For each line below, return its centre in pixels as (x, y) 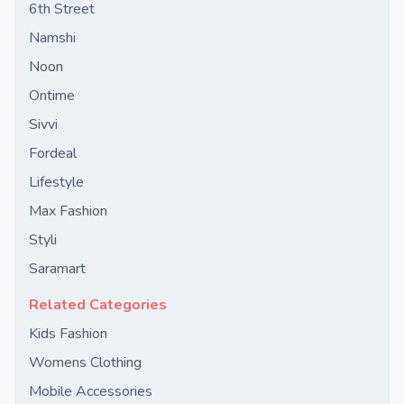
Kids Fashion (68, 334)
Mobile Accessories (91, 391)
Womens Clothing (85, 363)
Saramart (57, 269)
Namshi (52, 38)
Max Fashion (68, 211)
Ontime (52, 96)
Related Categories (98, 305)
